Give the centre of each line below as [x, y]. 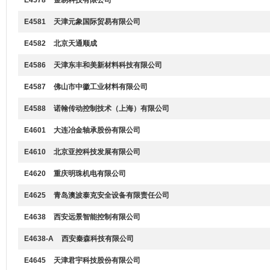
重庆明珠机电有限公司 [90, 174]
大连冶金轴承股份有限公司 [97, 130]
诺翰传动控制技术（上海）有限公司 [111, 108]
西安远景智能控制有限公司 [97, 217]
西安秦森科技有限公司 [98, 239]
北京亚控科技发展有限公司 [97, 152]
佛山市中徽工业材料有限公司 [101, 87]
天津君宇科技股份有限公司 [97, 260]
